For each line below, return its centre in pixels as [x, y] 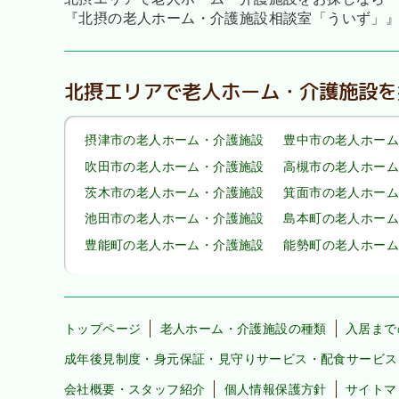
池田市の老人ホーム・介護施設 [175, 219]
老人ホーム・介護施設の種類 [243, 328]
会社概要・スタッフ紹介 [135, 390]
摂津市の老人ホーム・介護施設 [175, 140]
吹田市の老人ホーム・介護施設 [175, 166]
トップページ [103, 328]
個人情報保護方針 [275, 390]
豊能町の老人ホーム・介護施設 [175, 244]
